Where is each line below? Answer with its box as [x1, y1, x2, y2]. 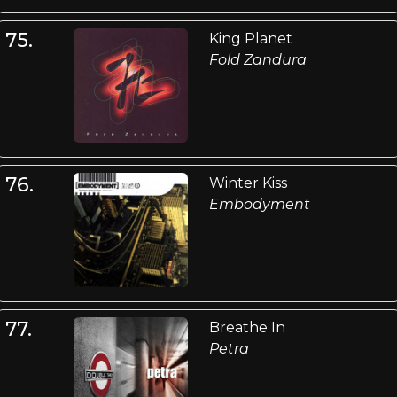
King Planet [208, 29, 292, 47]
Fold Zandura [208, 51, 307, 68]
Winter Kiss [208, 175, 287, 192]
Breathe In [208, 319, 285, 337]
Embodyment [208, 196, 310, 214]
